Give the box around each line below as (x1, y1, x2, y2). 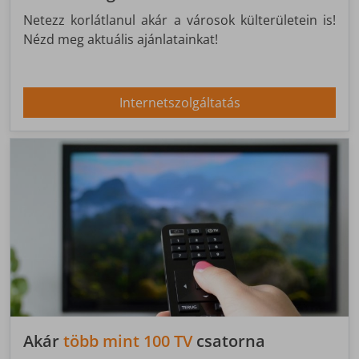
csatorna (192, 329, 265, 352)
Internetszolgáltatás (119, 94, 240, 112)
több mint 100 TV (63, 329, 192, 352)
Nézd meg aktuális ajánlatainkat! (23, 30, 218, 49)
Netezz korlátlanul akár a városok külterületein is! (23, 11, 336, 30)
